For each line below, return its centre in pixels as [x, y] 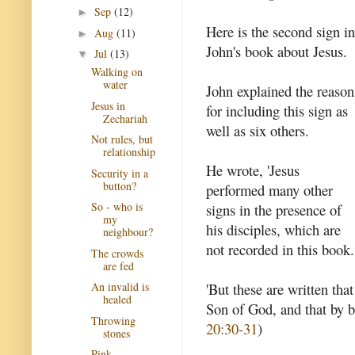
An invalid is [120, 286]
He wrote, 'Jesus [253, 170]
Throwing [113, 320]
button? [119, 185]
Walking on [116, 72]
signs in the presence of [274, 209]
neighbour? [128, 232]
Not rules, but [122, 139]
